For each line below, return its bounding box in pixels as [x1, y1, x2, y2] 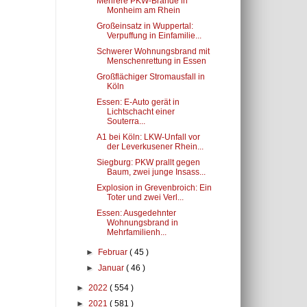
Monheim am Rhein [106, 5, 180, 15]
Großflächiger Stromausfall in [96, 72, 205, 82]
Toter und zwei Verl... [106, 193, 184, 202]
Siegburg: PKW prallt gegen [96, 158, 200, 167]
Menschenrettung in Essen [106, 56, 206, 66]
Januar [98, 263, 127, 273]
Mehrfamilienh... [106, 228, 167, 237]
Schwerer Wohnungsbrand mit [96, 47, 210, 56]
